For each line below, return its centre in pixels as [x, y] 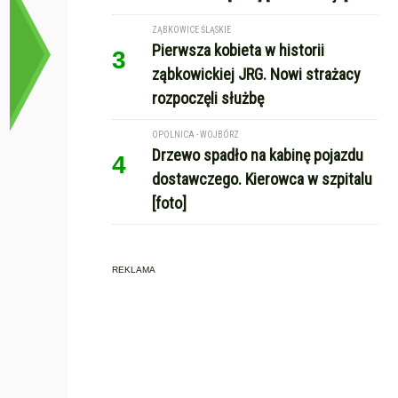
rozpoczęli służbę [208, 98]
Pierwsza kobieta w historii [238, 50]
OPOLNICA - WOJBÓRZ [195, 135]
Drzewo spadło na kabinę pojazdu [258, 155]
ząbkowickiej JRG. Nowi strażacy [256, 74]
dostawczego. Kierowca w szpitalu [262, 179]
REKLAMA [134, 270]
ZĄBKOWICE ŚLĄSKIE [191, 30]
